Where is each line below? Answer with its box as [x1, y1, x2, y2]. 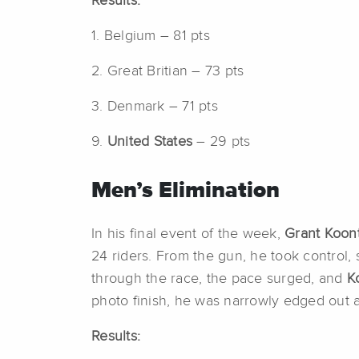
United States [103, 134, 192, 149]
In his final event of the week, [91, 226, 284, 241]
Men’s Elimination [91, 179, 280, 202]
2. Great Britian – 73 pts [91, 63, 244, 79]
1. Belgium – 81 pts [91, 28, 210, 43]
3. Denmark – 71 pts [91, 99, 218, 114]
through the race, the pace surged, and [91, 271, 347, 286]
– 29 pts [192, 134, 251, 149]
